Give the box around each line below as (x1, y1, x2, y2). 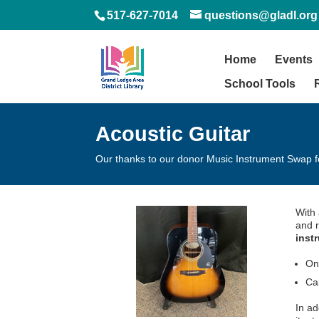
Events (275, 53, 313, 66)
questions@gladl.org (204, 9, 318, 21)
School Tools (224, 78, 296, 90)
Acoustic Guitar (95, 122, 251, 145)
